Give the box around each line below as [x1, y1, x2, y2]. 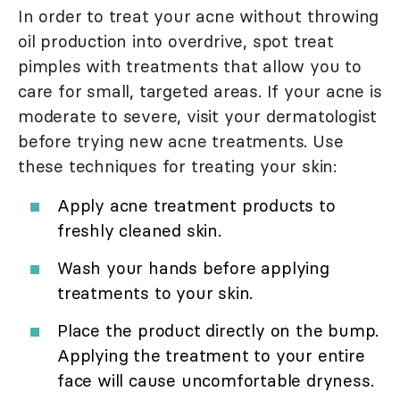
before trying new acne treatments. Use [18, 129, 344, 152]
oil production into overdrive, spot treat [18, 29, 334, 52]
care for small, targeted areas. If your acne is [18, 79, 382, 102]
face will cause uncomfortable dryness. [57, 369, 374, 391]
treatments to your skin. [57, 281, 254, 304]
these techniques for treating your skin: [18, 154, 337, 177]
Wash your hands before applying [57, 256, 329, 279]
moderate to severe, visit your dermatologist [18, 104, 378, 127]
